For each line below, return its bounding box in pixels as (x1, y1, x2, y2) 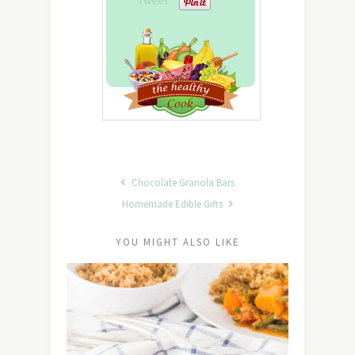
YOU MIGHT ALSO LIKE (115, 235, 240, 250)
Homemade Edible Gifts (121, 197, 225, 212)
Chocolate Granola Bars (129, 176, 235, 190)
